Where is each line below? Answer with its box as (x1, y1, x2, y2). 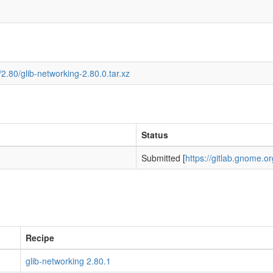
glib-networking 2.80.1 (26, 255, 111, 267)
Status (141, 129, 168, 141)
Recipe (26, 232, 54, 244)
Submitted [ (141, 152, 185, 164)
